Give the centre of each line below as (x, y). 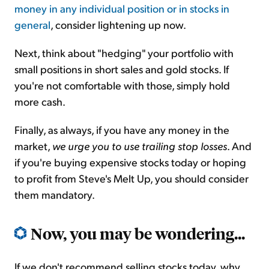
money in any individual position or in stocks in (122, 8)
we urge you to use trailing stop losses (140, 146)
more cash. (40, 101)
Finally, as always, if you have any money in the (122, 130)
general (32, 25)
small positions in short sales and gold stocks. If (122, 69)
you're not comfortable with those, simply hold (122, 85)
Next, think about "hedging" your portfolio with (124, 53)
